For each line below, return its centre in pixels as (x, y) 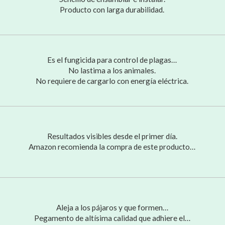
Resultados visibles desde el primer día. (112, 136)
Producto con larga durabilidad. (112, 9)
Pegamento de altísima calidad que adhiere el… (112, 218)
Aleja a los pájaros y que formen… (112, 207)
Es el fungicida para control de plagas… (112, 60)
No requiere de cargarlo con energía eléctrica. (112, 81)
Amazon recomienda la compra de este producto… (112, 146)
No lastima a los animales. (112, 70)
